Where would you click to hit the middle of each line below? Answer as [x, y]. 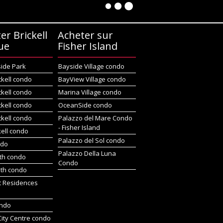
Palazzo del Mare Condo [95, 118]
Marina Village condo [90, 92]
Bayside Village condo [91, 66]
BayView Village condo [92, 79]
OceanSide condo [85, 105]
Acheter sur [85, 35]
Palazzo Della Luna [87, 153]
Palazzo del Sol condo [91, 140]
